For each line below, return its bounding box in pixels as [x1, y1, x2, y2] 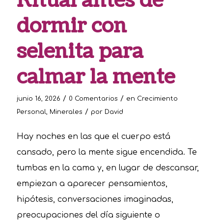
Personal [16, 108, 46, 115]
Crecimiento [137, 95, 178, 102]
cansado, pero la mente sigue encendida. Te [16, 148, 197, 157]
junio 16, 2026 [16, 95, 60, 102]
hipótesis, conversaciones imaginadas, [16, 195, 173, 204]
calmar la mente [16, 63, 175, 91]
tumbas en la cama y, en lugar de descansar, [16, 164, 199, 173]
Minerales [49, 108, 82, 115]
